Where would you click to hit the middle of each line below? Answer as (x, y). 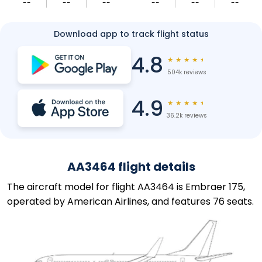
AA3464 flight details (131, 167)
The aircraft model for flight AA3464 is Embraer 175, (126, 187)
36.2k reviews (187, 116)
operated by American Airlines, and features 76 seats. (130, 201)
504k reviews (187, 72)
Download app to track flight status (131, 34)
